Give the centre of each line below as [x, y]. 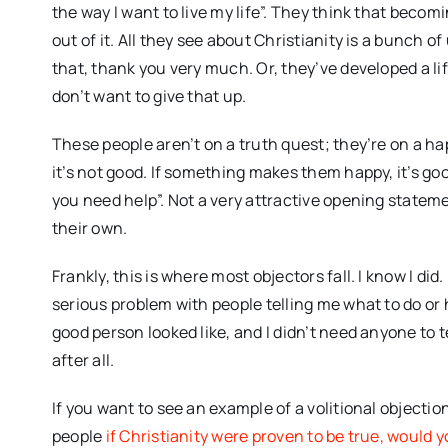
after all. [83, 359]
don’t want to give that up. [149, 95]
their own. [89, 227]
